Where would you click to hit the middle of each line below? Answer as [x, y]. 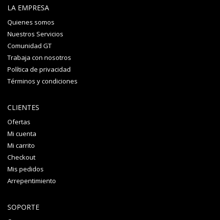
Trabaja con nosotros [39, 58]
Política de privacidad [39, 69]
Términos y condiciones [42, 81]
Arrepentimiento [32, 181]
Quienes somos [31, 22]
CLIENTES [23, 108]
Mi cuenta [22, 134]
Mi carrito [21, 146]
